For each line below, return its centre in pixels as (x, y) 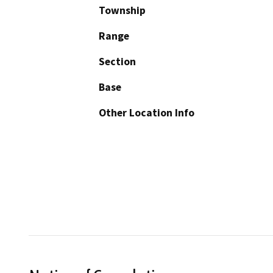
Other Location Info (147, 113)
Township (122, 11)
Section (117, 62)
